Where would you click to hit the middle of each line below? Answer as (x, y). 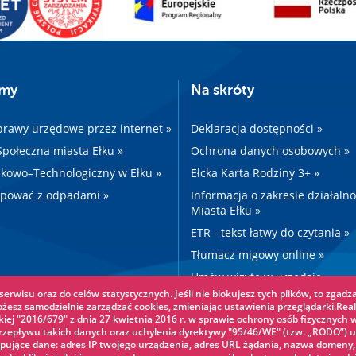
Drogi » (209, 300)
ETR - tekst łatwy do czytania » (270, 233)
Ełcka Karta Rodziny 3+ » (255, 173)
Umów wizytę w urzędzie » (261, 277)
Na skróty (222, 90)
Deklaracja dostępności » (257, 129)
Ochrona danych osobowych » (270, 151)
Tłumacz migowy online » (257, 255)
